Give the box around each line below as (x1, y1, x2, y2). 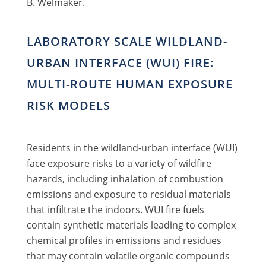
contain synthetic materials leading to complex (26, 218, 236, 232)
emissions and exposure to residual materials (26, 187, 231, 201)
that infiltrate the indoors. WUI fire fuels (26, 202, 204, 216)
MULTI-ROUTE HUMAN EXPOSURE (26, 75, 233, 92)
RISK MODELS (26, 97, 110, 113)
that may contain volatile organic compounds (26, 249, 230, 262)
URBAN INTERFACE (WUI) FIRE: (26, 54, 214, 71)
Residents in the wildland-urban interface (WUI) (26, 141, 237, 154)
